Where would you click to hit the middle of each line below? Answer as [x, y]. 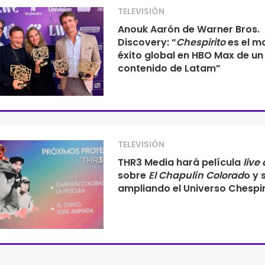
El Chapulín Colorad [196, 175]
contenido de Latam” [169, 68]
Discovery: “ [147, 42]
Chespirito [201, 42]
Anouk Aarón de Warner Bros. [188, 29]
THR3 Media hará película [180, 162]
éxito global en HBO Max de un [190, 55]
